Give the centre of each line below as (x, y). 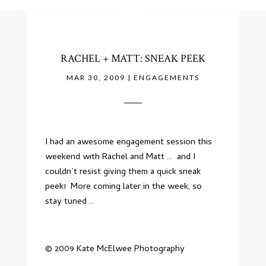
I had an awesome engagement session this (129, 142)
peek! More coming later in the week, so (124, 187)
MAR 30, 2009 (96, 77)
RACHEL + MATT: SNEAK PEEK (133, 58)
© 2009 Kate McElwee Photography (115, 249)
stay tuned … (70, 202)
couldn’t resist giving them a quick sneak (123, 172)
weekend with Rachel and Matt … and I (121, 157)
